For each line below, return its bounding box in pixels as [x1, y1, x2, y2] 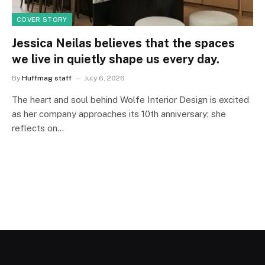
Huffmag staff [22, 73, 72, 82]
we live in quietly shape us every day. [12, 51, 219, 66]
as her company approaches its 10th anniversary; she [12, 108, 226, 119]
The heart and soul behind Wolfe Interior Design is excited [12, 94, 249, 105]
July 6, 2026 [84, 73, 125, 82]
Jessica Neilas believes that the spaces [12, 35, 235, 50]
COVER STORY [17, 15, 67, 23]
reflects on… [12, 122, 64, 133]
